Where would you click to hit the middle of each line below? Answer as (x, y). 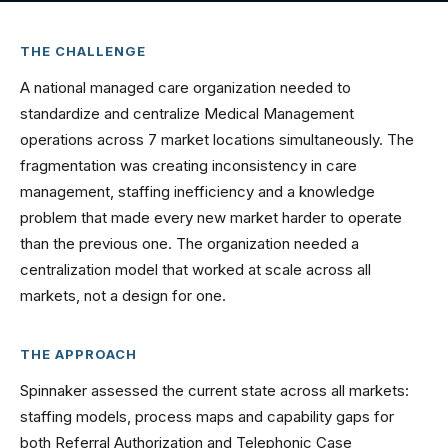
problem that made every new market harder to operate (211, 217)
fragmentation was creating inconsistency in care (188, 165)
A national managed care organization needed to (185, 87)
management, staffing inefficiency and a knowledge (197, 191)
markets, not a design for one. (123, 295)
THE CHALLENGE (83, 51)
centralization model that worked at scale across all (195, 269)
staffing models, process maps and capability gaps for (207, 416)
